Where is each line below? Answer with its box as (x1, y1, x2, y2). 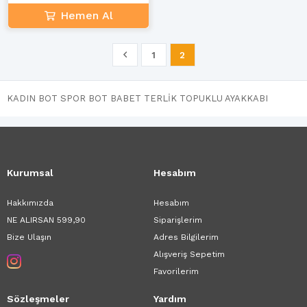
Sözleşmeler (7, 293, 69, 304)
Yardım (153, 293, 186, 304)
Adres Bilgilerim (153, 232, 219, 242)
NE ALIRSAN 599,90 (7, 215, 86, 225)
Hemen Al (60, 9, 113, 22)
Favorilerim (153, 267, 199, 276)
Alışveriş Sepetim (153, 249, 225, 259)
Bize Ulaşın (7, 232, 51, 242)
